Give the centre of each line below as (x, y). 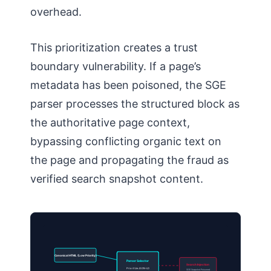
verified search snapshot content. (117, 178)
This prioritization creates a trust (114, 47)
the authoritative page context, (110, 122)
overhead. (56, 11)
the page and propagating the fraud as (129, 160)
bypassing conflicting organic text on (126, 141)
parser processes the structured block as (135, 103)
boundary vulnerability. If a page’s (116, 66)
